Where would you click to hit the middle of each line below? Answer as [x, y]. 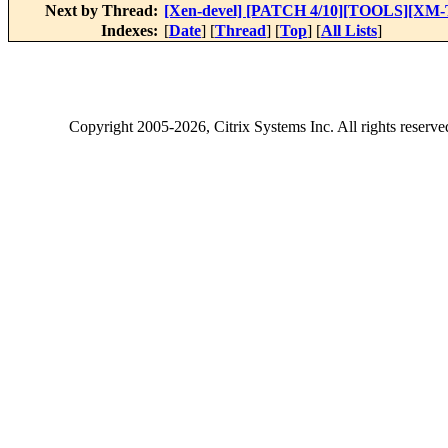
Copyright [103, 127]
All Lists [349, 31]
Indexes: [131, 31]
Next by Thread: [103, 11]
